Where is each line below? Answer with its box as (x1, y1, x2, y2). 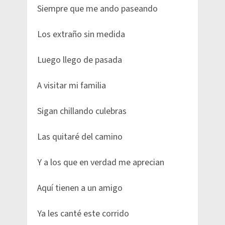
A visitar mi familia (37, 79, 106, 92)
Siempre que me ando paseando (37, 3, 158, 16)
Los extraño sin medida (37, 28, 125, 41)
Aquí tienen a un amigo (37, 182, 123, 195)
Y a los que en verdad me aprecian (37, 156, 164, 169)
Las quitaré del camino (37, 131, 123, 144)
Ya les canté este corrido (37, 207, 129, 220)
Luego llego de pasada (37, 54, 122, 67)
